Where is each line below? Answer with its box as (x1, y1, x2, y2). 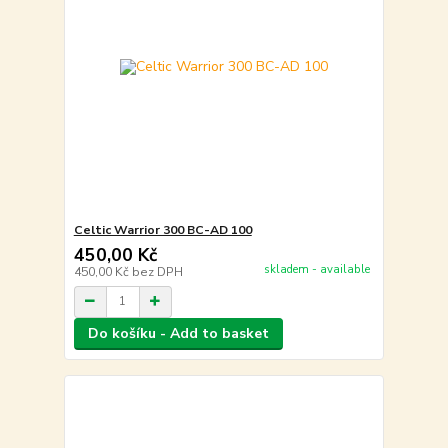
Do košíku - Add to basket (87, 323, 269, 343)
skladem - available (263, 262, 370, 278)
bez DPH (131, 263, 183, 280)
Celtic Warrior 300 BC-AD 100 (73, 221, 252, 238)
